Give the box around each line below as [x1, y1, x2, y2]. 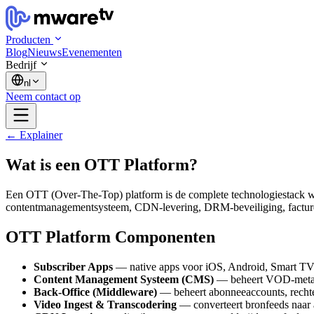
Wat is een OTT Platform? [6, 155, 198, 174]
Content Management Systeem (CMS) [34, 273, 214, 285]
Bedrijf [6, 59, 36, 71]
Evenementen [62, 46, 122, 58]
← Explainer [6, 129, 62, 141]
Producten [6, 34, 50, 46]
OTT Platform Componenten [6, 227, 215, 246]
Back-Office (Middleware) [34, 285, 157, 298]
